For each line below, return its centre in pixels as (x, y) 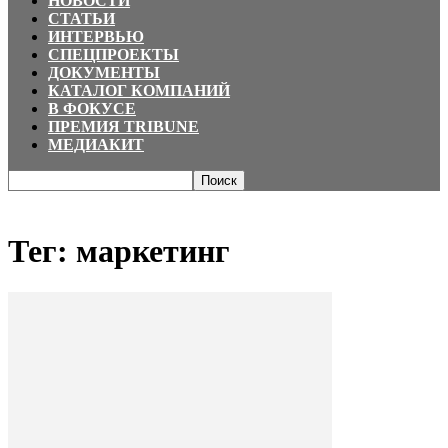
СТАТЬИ (81, 18)
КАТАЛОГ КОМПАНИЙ (139, 90)
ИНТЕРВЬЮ (96, 36)
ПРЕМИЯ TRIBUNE (123, 126)
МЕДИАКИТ (96, 144)
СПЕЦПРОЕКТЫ (113, 54)
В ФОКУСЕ (92, 108)
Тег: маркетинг (119, 251)
